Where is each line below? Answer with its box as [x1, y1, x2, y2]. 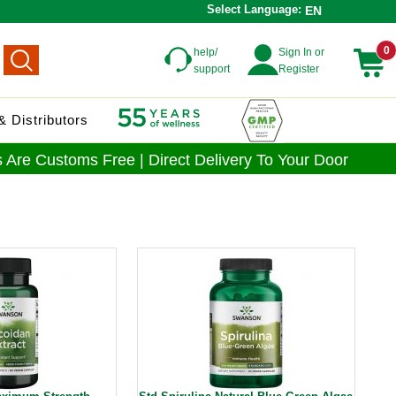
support [194, 63, 230, 75]
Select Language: [207, 3, 301, 16]
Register [278, 63, 319, 75]
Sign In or [278, 46, 324, 58]
